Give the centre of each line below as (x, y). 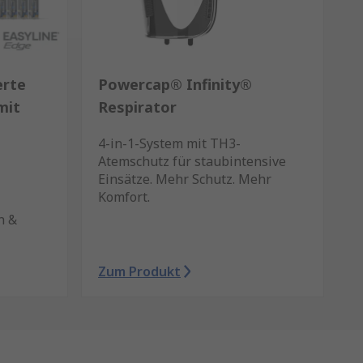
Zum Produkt (139, 271)
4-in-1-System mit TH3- (169, 143)
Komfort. (124, 197)
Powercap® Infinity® (175, 84)
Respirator (137, 107)
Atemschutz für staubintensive (192, 161)
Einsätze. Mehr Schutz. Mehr (185, 179)
